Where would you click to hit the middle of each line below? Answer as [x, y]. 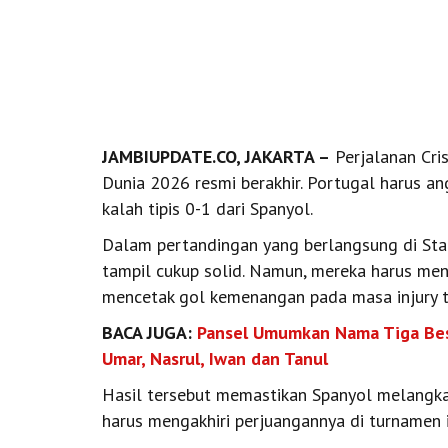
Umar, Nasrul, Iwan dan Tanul [215, 358]
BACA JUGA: [149, 332]
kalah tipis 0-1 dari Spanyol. [207, 208]
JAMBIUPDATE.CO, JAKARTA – [216, 156]
